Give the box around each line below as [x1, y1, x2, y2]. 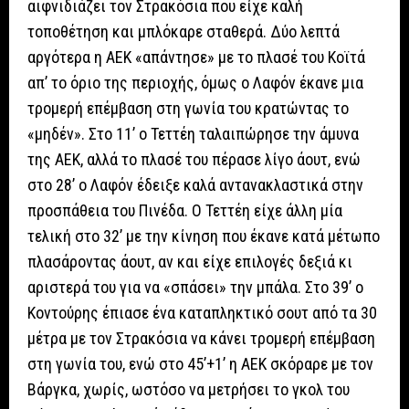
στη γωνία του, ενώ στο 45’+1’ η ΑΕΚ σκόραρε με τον [27, 354, 373, 374]
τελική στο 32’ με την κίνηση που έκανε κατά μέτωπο [27, 226, 380, 246]
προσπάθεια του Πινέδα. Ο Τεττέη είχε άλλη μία [27, 201, 342, 221]
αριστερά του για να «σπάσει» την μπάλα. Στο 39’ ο [27, 278, 363, 298]
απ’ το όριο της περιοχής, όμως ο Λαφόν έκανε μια [27, 73, 363, 93]
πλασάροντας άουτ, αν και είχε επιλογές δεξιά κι [27, 252, 352, 272]
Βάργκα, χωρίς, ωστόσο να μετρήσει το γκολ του [27, 380, 350, 400]
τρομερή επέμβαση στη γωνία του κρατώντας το [27, 99, 349, 119]
